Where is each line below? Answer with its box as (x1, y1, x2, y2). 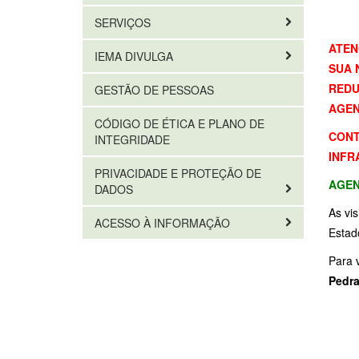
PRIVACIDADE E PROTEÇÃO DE (95, 165, 261, 181)
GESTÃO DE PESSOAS (95, 82, 214, 98)
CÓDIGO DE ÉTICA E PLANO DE (95, 115, 264, 131)
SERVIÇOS (95, 14, 154, 30)
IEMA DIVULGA (95, 48, 176, 64)
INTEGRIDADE (95, 131, 170, 147)
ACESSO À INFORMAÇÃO (95, 215, 233, 231)
